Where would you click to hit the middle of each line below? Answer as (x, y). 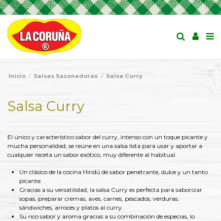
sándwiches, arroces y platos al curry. (92, 207)
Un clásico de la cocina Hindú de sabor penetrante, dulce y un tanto (113, 172)
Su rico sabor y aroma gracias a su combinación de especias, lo (107, 216)
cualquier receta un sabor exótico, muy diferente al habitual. (92, 155)
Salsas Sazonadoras (66, 76)
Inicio (17, 76)
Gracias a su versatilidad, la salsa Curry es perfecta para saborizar (111, 189)
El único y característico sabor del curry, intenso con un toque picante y (108, 137)
